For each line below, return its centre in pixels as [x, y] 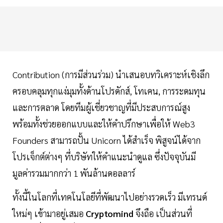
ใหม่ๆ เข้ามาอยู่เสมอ [49, 214]
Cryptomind [110, 214]
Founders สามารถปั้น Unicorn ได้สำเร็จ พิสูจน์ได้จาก [107, 140]
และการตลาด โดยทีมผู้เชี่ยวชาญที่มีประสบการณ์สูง [101, 108]
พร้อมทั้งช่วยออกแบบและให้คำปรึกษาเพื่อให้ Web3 [104, 124]
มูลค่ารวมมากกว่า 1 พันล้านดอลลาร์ [74, 173]
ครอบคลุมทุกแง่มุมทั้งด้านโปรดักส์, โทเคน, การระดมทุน [109, 91]
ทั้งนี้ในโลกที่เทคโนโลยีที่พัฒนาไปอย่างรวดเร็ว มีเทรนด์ [110, 197]
